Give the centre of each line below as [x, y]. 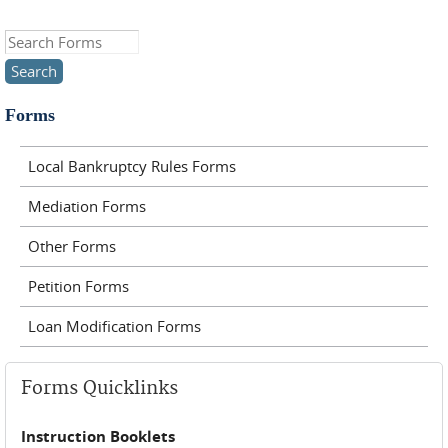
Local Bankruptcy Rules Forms [131, 166]
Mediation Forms [86, 206]
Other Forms [71, 246]
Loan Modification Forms [114, 326]
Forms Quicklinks [99, 388]
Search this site [56, 42]
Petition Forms [78, 286]
